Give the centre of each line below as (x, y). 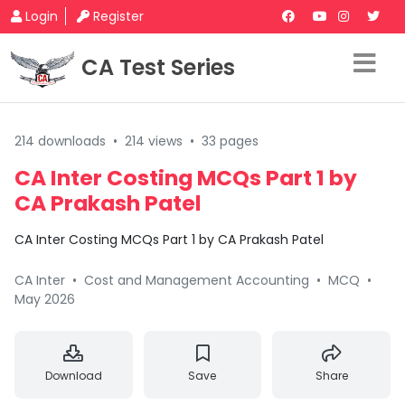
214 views (154, 141)
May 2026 (45, 299)
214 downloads (60, 141)
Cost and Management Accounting (197, 280)
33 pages (230, 141)
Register (118, 16)
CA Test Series (158, 67)
